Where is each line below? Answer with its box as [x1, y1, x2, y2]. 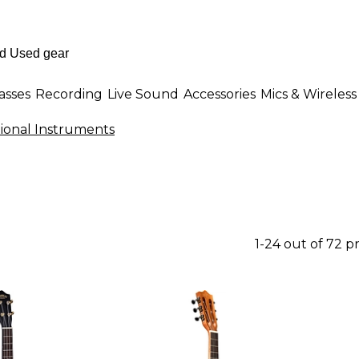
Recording [35, 86, 103, 102]
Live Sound [107, 86, 179, 102]
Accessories [184, 86, 256, 102]
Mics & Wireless [260, 86, 357, 102]
